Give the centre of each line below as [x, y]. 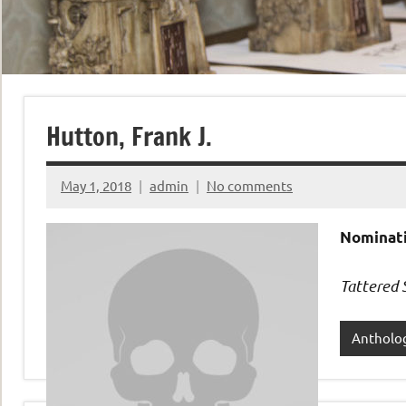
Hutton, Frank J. [129, 136]
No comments [250, 186]
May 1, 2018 [96, 186]
